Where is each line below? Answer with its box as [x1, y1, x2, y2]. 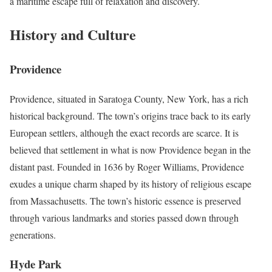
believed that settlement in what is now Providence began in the [10, 143, 251, 156]
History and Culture [10, 24, 136, 46]
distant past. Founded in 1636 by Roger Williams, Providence [10, 160, 244, 173]
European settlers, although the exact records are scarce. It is [10, 126, 239, 139]
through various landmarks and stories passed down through [10, 211, 239, 224]
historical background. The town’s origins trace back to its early [10, 109, 251, 122]
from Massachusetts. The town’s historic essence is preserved [10, 194, 241, 207]
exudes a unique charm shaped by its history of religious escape [10, 177, 251, 190]
